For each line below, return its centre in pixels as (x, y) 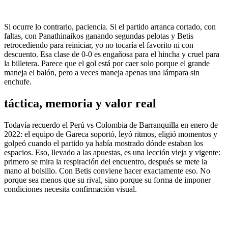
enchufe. (18, 82)
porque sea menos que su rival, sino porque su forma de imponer (107, 180)
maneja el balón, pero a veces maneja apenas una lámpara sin (102, 73)
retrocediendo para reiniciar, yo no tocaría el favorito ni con (99, 45)
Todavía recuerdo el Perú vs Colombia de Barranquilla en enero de (111, 125)
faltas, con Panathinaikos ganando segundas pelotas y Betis (99, 36)
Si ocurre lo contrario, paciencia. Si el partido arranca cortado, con (110, 27)
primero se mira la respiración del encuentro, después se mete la (106, 162)
